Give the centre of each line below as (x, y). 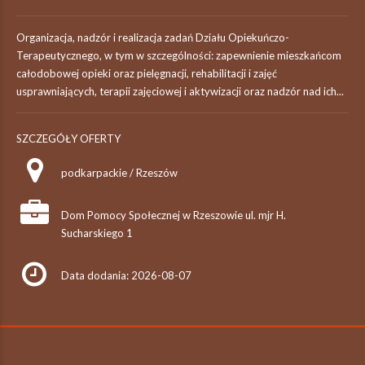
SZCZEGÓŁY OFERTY (68, 139)
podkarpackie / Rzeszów (119, 173)
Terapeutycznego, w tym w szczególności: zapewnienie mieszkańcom (179, 55)
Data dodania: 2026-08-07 (126, 275)
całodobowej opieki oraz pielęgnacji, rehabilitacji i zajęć (147, 73)
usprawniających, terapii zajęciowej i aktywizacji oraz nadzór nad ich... (180, 91)
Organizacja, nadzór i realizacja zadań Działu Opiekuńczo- (153, 37)
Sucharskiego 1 (97, 233)
